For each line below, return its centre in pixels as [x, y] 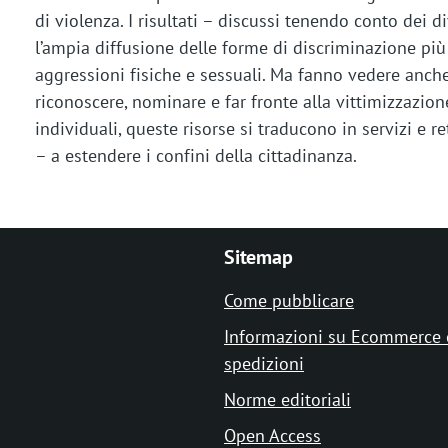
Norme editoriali [287, 399]
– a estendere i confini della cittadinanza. [195, 156]
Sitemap [258, 256]
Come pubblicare [289, 300]
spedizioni [264, 363]
